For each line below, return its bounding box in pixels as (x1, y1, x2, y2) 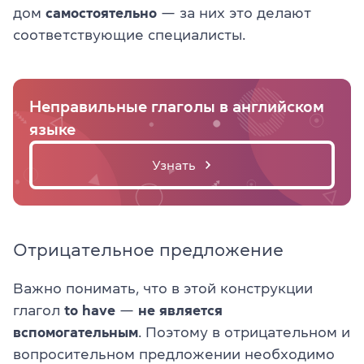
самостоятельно (45, 5, 157, 20)
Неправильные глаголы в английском (29, 97, 324, 115)
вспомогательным (13, 324, 138, 340)
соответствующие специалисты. (13, 27, 245, 42)
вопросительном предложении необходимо (13, 346, 335, 362)
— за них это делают (157, 5, 311, 20)
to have (64, 302, 115, 318)
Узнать (152, 158, 196, 171)
